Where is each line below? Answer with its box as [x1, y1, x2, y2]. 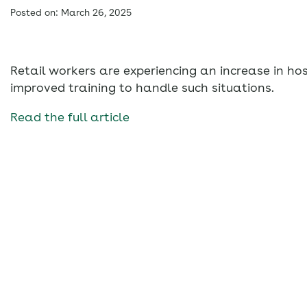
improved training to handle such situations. [10, 79, 274, 95]
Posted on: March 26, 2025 [10, 6, 132, 18]
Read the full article [10, 109, 130, 124]
